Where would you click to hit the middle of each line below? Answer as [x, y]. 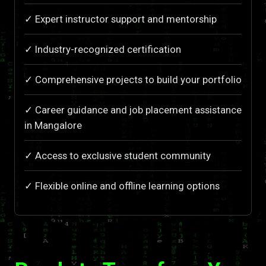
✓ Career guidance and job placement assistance [133, 110]
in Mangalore [53, 125]
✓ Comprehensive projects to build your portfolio [133, 79]
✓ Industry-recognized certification [103, 49]
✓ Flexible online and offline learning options [122, 186]
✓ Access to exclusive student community [118, 155]
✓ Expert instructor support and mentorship [121, 19]
